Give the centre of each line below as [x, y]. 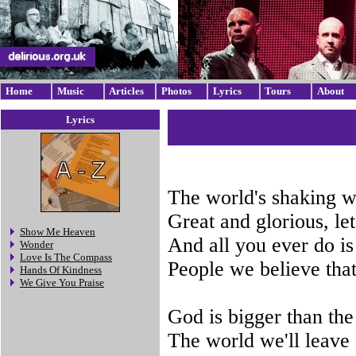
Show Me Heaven [58, 232]
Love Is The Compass [66, 257]
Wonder [37, 245]
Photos [176, 91]
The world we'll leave [259, 341]
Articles [127, 91]
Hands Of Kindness [61, 270]
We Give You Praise [62, 283]
